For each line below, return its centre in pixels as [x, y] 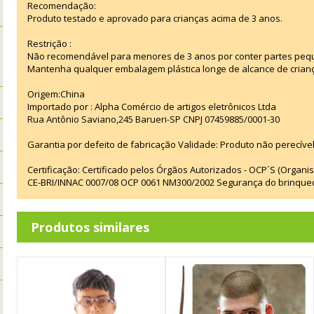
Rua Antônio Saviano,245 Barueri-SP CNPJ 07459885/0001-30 [153, 120]
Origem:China [56, 94]
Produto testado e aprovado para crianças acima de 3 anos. [155, 19]
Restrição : [49, 44]
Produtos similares [90, 227]
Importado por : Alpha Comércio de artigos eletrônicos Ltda [152, 107]
